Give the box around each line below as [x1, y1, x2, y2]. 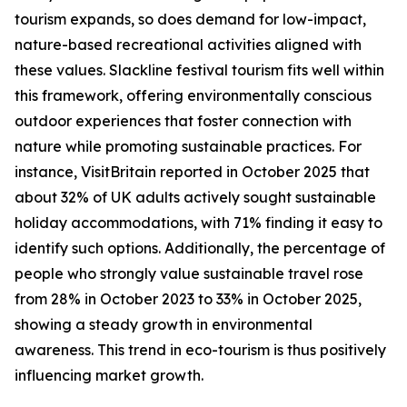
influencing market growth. [15, 366, 203, 385]
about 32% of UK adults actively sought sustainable [15, 188, 376, 207]
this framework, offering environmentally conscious [15, 86, 372, 105]
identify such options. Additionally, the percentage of [15, 239, 385, 258]
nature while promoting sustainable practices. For [15, 137, 362, 156]
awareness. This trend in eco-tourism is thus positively [15, 341, 386, 360]
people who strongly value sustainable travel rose [15, 264, 363, 283]
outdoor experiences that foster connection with [15, 112, 352, 131]
